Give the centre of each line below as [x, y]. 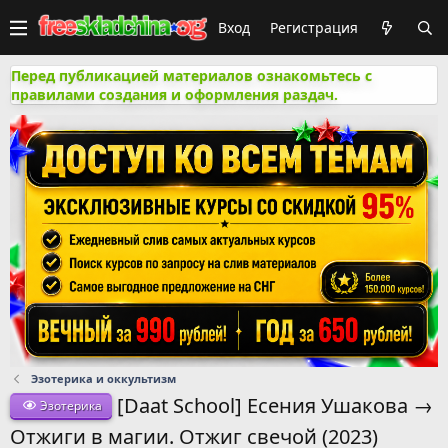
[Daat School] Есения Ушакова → [275, 405]
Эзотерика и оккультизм [103, 378]
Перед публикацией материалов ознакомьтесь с [191, 75]
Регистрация [314, 27]
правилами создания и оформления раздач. [174, 94]
